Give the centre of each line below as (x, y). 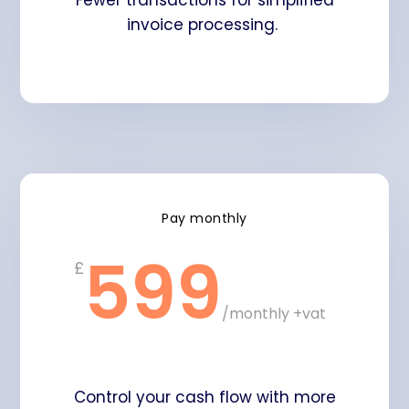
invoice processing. (204, 25)
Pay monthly (204, 219)
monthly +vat (277, 314)
